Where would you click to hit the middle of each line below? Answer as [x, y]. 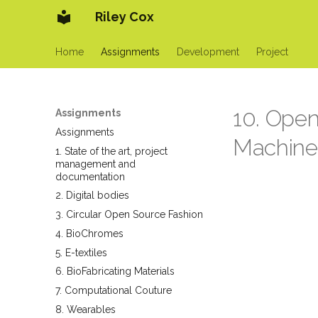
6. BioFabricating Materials [115, 272]
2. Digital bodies [92, 196]
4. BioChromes [89, 233]
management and [95, 164]
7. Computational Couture [114, 290]
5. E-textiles [81, 252]
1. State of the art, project [111, 151]
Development [208, 52]
